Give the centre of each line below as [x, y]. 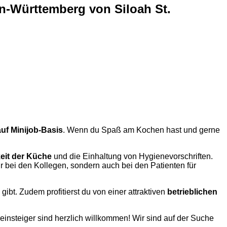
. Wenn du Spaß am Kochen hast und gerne [141, 130]
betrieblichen [192, 192]
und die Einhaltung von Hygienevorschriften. [132, 156]
